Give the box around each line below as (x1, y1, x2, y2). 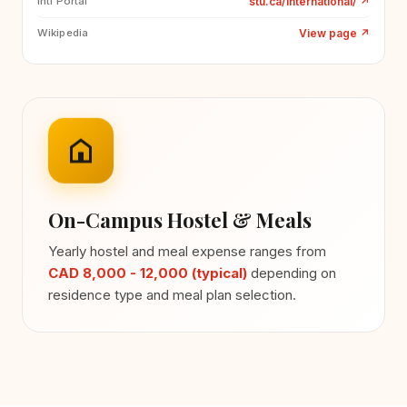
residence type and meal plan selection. (48, 285, 296, 303)
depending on (247, 263, 336, 282)
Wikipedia (37, 26, 89, 40)
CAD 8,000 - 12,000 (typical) (48, 263, 247, 282)
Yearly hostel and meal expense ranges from (48, 242, 326, 260)
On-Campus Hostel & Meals (48, 205, 312, 233)
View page (299, 25, 360, 40)
